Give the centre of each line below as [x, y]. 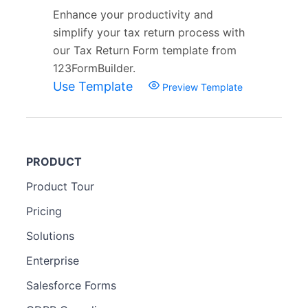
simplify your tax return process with [149, 32]
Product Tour [60, 186]
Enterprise [53, 260]
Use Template [95, 86]
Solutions [50, 235]
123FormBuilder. [94, 68]
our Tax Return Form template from [145, 50]
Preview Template [201, 87]
